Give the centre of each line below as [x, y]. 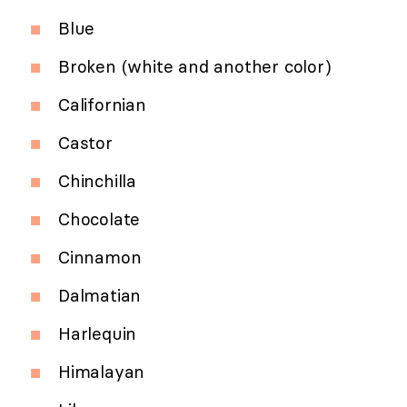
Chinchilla [97, 181]
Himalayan [102, 372]
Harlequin [98, 334]
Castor [85, 143]
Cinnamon [100, 258]
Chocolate [99, 219]
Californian [102, 105]
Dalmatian [100, 296]
